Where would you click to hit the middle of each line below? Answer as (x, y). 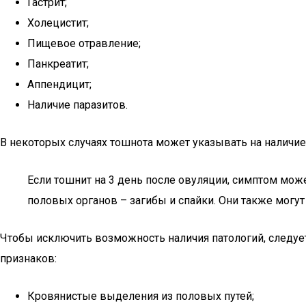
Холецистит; (58, 23)
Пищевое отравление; (84, 43)
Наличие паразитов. (78, 105)
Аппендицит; (59, 84)
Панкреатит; (58, 64)
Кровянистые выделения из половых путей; (141, 296)
